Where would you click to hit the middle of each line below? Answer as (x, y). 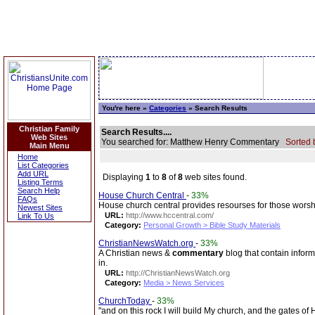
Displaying (122, 177)
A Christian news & (135, 253)
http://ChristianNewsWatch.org (178, 273)
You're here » (126, 108)
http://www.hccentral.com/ (170, 215)
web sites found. (215, 177)
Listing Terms (40, 182)
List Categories (43, 165)
